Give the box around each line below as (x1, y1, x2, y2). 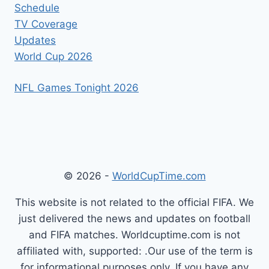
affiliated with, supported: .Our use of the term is (16, 245, 253, 258)
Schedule (14, 1, 59, 14)
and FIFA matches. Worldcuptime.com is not (29, 229, 240, 241)
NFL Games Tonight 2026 (14, 82, 139, 94)
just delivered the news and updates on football (19, 213, 250, 225)
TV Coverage (14, 17, 77, 30)
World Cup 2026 (14, 50, 92, 62)
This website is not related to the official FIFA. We (15, 196, 254, 209)
